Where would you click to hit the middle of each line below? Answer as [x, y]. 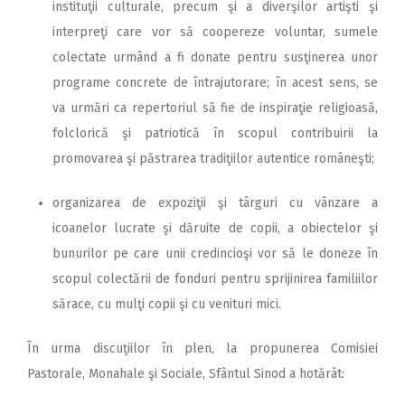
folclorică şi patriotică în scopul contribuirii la [215, 133]
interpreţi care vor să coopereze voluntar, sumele [215, 32]
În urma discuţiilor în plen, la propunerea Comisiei [202, 348]
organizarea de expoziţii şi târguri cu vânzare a [215, 202]
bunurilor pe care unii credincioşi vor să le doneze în [215, 253]
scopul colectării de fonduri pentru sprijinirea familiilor [215, 278]
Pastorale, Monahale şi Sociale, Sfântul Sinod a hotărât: [186, 373]
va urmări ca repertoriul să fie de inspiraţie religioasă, [215, 108]
